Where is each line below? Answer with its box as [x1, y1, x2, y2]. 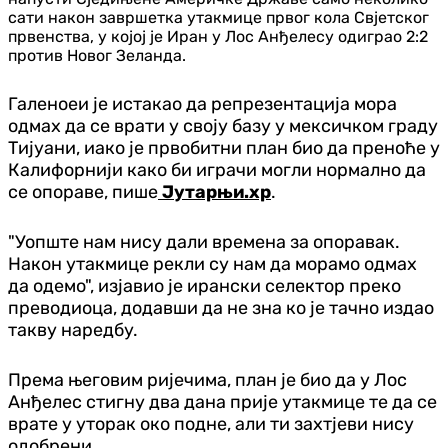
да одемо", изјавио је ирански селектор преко [8, 274, 401, 297]
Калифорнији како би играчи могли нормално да [8, 158, 426, 181]
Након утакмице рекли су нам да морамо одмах [8, 252, 417, 275]
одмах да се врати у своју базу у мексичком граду [8, 114, 438, 137]
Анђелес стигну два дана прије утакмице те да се [8, 390, 437, 413]
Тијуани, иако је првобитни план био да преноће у [8, 136, 440, 159]
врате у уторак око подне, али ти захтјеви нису [8, 412, 414, 435]
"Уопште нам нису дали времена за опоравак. [8, 230, 400, 253]
